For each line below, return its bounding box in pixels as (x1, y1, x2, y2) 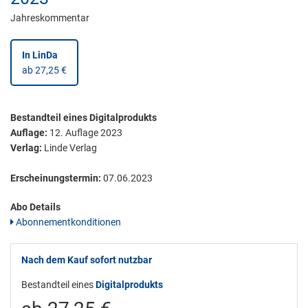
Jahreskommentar (10, 12, 89, 24)
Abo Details (10, 201, 60, 213)
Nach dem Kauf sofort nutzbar (21, 254, 152, 266)
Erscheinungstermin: (10, 173, 101, 184)
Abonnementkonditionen (14, 217, 121, 228)
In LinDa (22, 49, 58, 61)
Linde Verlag (42, 142, 97, 154)
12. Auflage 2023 (49, 127, 122, 139)
